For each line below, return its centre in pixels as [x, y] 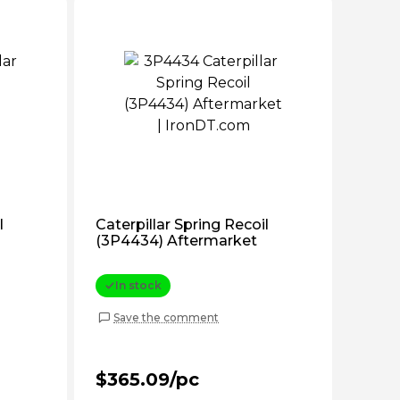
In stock [138, 285]
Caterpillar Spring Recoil [182, 225]
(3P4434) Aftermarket [176, 241]
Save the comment [166, 317]
